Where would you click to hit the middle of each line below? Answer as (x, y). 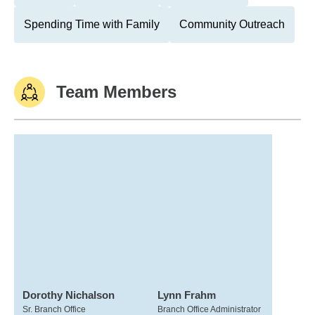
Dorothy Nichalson (69, 295)
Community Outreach (232, 24)
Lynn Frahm (186, 295)
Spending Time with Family (92, 24)
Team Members (116, 92)
